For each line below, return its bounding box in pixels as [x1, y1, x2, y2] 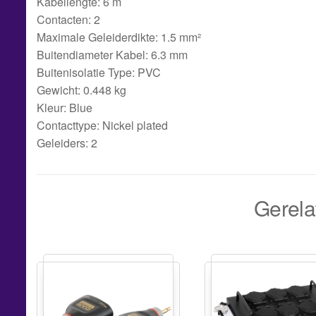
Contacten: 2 [37, 11, 100, 28]
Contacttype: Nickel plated [37, 116, 168, 133]
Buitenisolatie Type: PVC [37, 63, 161, 80]
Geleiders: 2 [37, 134, 97, 151]
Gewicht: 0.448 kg [37, 81, 126, 98]
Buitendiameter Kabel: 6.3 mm [37, 46, 188, 63]
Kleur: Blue [37, 99, 92, 116]
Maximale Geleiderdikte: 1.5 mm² [37, 28, 201, 45]
